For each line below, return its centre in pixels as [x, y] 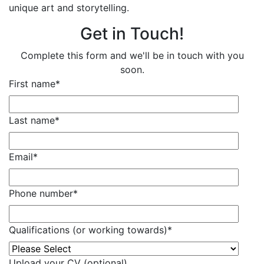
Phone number [41, 193]
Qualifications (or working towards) [88, 230]
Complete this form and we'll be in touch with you [132, 55]
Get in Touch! [132, 33]
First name [32, 83]
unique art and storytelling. [69, 7]
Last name [32, 120]
